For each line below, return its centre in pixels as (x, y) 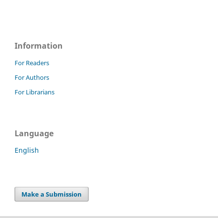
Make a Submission (52, 194)
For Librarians (35, 92)
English (27, 150)
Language (34, 134)
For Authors (32, 78)
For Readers (32, 63)
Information (39, 46)
